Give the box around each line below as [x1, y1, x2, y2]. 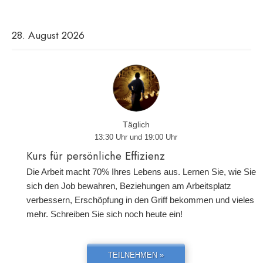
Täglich [122, 120, 150, 129]
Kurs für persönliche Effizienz [26, 148, 165, 164]
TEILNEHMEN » [108, 251, 164, 259]
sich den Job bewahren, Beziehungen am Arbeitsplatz [26, 181, 231, 191]
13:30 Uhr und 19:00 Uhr [95, 133, 177, 141]
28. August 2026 [12, 28, 85, 43]
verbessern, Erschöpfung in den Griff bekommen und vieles [26, 195, 254, 205]
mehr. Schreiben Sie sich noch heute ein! [26, 209, 183, 219]
